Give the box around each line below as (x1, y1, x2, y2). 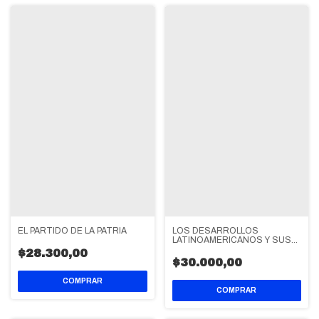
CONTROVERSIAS (172, 244, 251, 254)
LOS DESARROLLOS (172, 225, 258, 236)
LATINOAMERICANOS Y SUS (172, 234, 291, 245)
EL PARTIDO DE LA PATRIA (18, 226, 127, 236)
